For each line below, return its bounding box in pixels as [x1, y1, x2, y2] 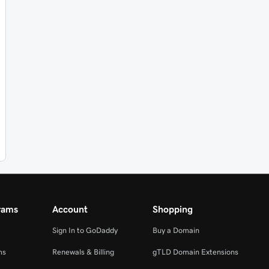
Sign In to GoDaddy [52, 226, 118, 234]
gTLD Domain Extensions [152, 248, 238, 256]
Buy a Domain [152, 226, 199, 234]
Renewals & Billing [52, 248, 115, 256]
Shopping [152, 204, 193, 214]
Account [52, 204, 88, 214]
